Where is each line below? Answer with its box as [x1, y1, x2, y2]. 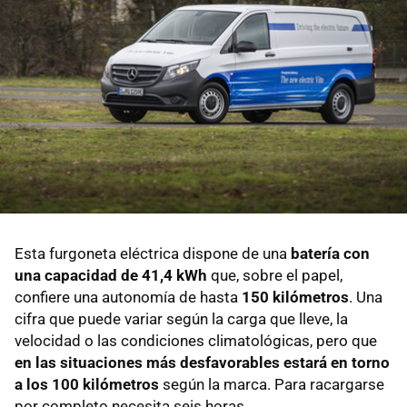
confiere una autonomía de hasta [15, 288, 242, 307]
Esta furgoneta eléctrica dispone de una [15, 244, 291, 263]
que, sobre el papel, [207, 266, 342, 285]
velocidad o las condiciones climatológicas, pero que [15, 332, 377, 351]
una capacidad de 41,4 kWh [15, 266, 207, 285]
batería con [291, 244, 370, 263]
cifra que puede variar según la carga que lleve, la [15, 310, 348, 329]
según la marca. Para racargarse [159, 375, 384, 394]
